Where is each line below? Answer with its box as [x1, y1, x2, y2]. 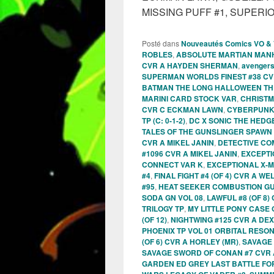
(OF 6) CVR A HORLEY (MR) [142, 236, 239, 248]
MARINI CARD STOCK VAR [142, 93, 237, 105]
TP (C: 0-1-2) [142, 115, 185, 127]
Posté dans [142, 38, 179, 49]
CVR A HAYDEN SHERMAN [142, 60, 238, 72]
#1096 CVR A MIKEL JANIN [142, 148, 237, 160]
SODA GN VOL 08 [142, 192, 203, 204]
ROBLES [142, 49, 172, 61]
